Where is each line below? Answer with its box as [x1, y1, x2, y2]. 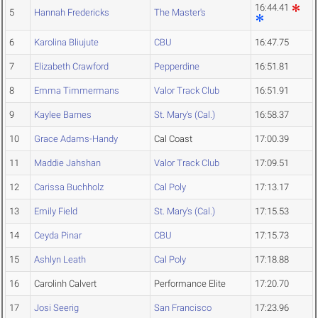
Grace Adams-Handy [34, 133, 118, 145]
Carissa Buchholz [34, 182, 104, 193]
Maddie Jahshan [34, 158, 101, 169]
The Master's [154, 7, 206, 18]
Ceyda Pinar [34, 230, 82, 241]
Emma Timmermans [34, 85, 119, 97]
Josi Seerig [34, 302, 79, 314]
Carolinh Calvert [34, 278, 97, 290]
